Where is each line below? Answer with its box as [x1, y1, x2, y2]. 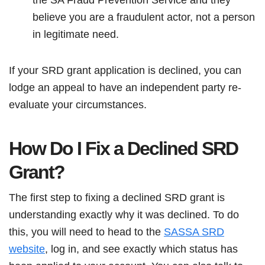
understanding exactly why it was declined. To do [9, 208, 239, 221]
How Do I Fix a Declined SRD [9, 138, 238, 159]
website [9, 243, 45, 255]
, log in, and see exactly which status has [45, 243, 238, 255]
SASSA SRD [164, 225, 224, 238]
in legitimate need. [33, 28, 119, 40]
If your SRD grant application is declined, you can [9, 64, 241, 76]
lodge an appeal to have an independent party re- [9, 81, 241, 93]
